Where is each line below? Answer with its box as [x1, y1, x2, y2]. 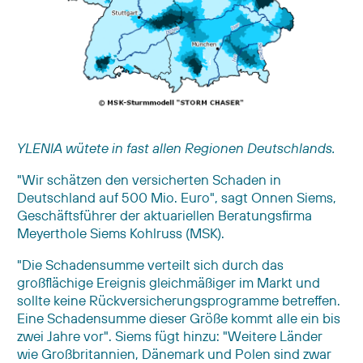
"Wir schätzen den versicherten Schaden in [17, 170, 281, 188]
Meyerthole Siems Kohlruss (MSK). [17, 224, 224, 241]
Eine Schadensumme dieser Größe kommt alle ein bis [17, 309, 340, 327]
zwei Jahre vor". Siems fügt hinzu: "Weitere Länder [17, 327, 322, 344]
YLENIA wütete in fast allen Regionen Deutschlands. [17, 139, 335, 156]
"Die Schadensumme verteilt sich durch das [17, 255, 284, 273]
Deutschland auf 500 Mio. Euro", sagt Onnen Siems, [17, 188, 336, 206]
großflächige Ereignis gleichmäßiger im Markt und [17, 273, 320, 291]
